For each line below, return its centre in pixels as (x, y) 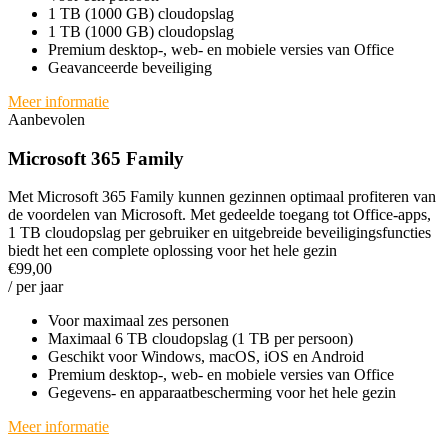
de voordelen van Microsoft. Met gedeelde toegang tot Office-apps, (219, 215)
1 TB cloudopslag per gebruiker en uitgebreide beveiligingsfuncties (219, 233)
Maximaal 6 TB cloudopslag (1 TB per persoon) (200, 339)
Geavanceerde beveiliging (130, 68)
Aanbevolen (46, 120)
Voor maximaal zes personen (138, 321)
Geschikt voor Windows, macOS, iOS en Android (206, 357)
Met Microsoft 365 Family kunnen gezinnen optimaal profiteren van (222, 197)
